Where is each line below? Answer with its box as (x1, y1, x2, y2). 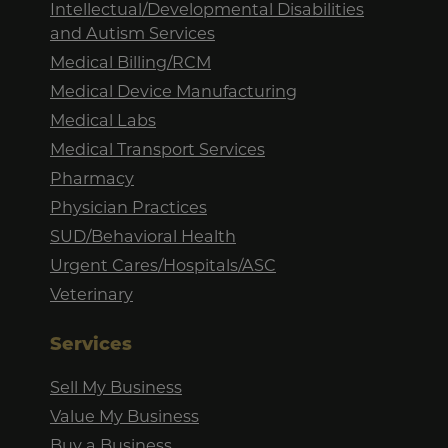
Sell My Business (50, 376, 182, 398)
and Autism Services (50, 22, 215, 44)
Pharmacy (50, 167, 134, 189)
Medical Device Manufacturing (50, 80, 297, 102)
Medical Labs (50, 109, 156, 131)
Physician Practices (50, 196, 207, 218)
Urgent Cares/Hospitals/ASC (50, 254, 276, 276)
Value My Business (50, 405, 199, 427)
